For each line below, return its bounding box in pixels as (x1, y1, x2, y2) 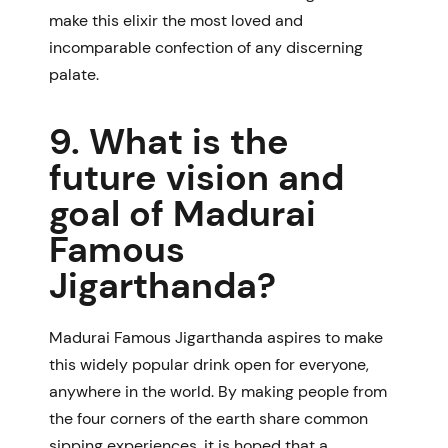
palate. (49, 63, 103, 85)
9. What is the (49, 117, 289, 165)
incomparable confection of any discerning (49, 36, 363, 58)
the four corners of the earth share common (49, 407, 368, 429)
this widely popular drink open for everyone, (49, 353, 369, 375)
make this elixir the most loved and (49, 9, 303, 31)
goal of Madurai (49, 189, 316, 237)
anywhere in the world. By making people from (49, 380, 387, 402)
